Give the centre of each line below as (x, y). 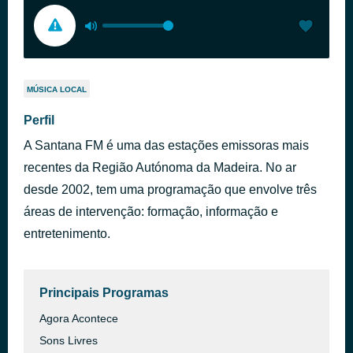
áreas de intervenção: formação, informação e (151, 212)
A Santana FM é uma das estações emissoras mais (166, 145)
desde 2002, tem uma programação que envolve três (170, 190)
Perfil (39, 120)
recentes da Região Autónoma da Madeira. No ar (160, 167)
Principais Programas (104, 293)
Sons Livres (69, 340)
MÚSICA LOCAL (57, 89)
